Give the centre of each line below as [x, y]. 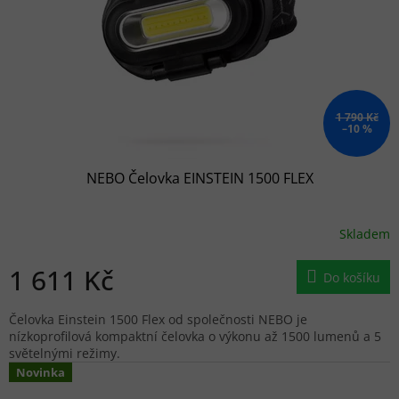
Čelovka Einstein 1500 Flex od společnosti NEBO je [158, 319]
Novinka [41, 372]
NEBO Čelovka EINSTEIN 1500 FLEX [199, 178]
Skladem [365, 234]
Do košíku [352, 277]
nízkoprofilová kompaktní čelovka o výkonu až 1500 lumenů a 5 [195, 336]
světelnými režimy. [65, 353]
